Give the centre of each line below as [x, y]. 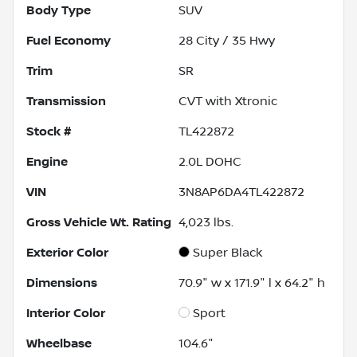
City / [212, 40]
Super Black [228, 252]
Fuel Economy [69, 40]
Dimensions [62, 282]
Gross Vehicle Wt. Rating [99, 222]
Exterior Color [67, 252]
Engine [47, 161]
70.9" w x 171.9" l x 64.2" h [252, 282]
